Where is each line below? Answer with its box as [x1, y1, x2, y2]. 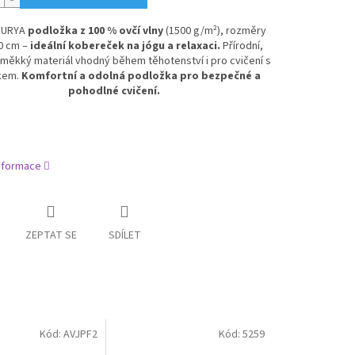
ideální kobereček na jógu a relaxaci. [29, 38, 220, 55]
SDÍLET [108, 227, 141, 244]
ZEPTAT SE [25, 227, 77, 244]
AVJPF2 [63, 326, 98, 342]
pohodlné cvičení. [68, 83, 161, 100]
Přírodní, [219, 38, 263, 55]
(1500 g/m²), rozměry [162, 23, 266, 40]
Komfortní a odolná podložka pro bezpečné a [21, 68, 261, 85]
